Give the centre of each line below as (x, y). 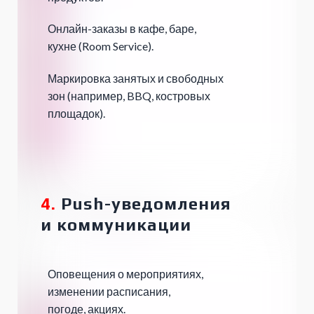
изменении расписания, (109, 292)
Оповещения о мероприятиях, (125, 274)
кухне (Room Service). (101, 46)
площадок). (76, 114)
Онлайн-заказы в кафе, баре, (122, 29)
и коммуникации (116, 225)
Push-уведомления (144, 204)
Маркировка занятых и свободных (136, 78)
